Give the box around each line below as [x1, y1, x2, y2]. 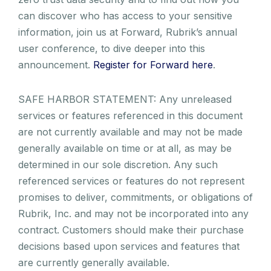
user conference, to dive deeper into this [18, 42, 205, 54]
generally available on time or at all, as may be [18, 142, 232, 154]
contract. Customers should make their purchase [18, 223, 244, 236]
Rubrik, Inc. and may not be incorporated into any [18, 207, 249, 220]
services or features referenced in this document [18, 109, 243, 122]
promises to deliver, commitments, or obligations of [18, 191, 253, 203]
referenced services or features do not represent [18, 174, 244, 187]
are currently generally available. [18, 256, 169, 269]
